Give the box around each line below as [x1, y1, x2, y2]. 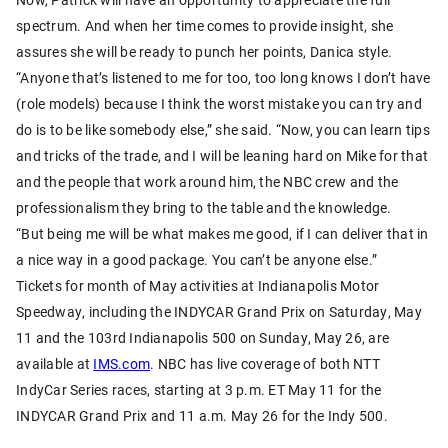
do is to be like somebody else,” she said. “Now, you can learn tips [16, 119, 430, 139]
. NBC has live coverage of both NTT [150, 353, 380, 373]
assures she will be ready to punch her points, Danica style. [16, 41, 392, 61]
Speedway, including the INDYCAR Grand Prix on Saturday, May [16, 301, 422, 321]
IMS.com [93, 353, 150, 373]
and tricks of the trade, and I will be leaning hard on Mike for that [16, 145, 428, 165]
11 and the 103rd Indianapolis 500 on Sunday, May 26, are [16, 327, 389, 347]
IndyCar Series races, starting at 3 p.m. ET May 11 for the [16, 379, 382, 399]
